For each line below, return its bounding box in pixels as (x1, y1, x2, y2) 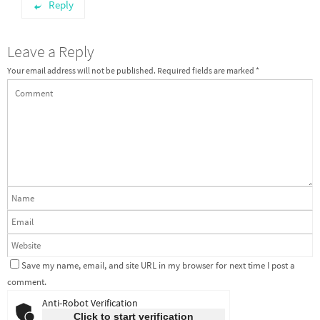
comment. (7, 276, 46, 289)
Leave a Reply (7, 41, 94, 62)
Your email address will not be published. (7, 66, 156, 76)
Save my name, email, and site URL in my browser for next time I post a (21, 259, 295, 272)
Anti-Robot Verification (42, 296, 138, 310)
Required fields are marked (157, 66, 256, 76)
